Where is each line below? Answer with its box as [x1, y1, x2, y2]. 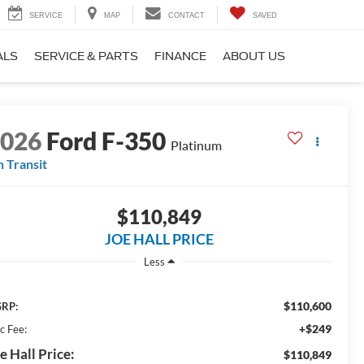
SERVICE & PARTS [34, 50, 138, 63]
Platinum [171, 137, 223, 154]
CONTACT [168, 11, 205, 20]
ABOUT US [223, 50, 285, 63]
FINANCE [154, 50, 206, 63]
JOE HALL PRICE [104, 230, 214, 249]
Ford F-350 [46, 126, 167, 156]
